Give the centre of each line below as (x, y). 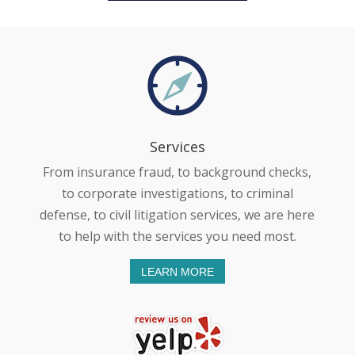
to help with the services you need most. (177, 237)
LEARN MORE (177, 271)
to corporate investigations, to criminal (177, 194)
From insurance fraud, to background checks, (177, 172)
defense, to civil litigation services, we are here (177, 215)
